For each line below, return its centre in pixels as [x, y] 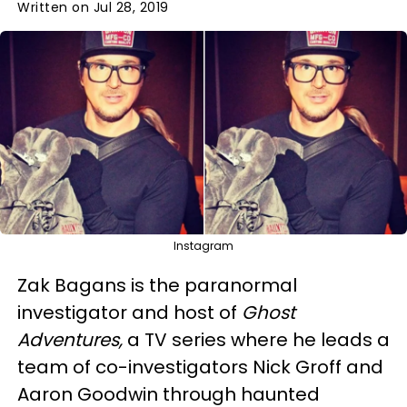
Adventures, [72, 340]
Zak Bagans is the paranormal [157, 285]
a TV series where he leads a [258, 340]
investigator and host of [129, 313]
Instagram [203, 246]
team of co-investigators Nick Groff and [200, 367]
